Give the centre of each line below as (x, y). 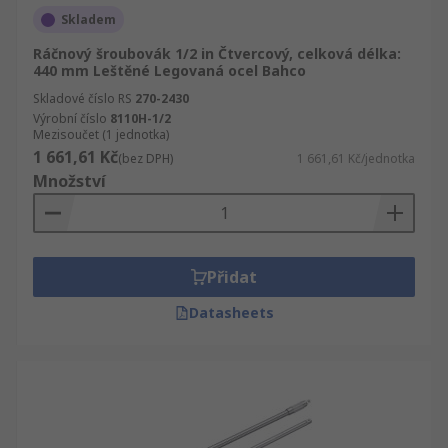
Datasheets (231, 312)
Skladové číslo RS (82, 98)
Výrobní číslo (70, 118)
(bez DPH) (145, 158)
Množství (69, 181)
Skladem (88, 19)
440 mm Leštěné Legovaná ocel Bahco (169, 70)
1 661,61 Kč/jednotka (356, 158)
